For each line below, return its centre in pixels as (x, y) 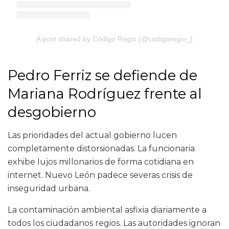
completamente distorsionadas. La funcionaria (101, 149)
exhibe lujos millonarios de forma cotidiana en (101, 162)
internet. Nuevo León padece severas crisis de (100, 175)
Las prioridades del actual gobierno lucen (92, 135)
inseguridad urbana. (49, 189)
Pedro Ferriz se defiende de (102, 76)
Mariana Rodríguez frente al (105, 94)
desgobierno (52, 112)
